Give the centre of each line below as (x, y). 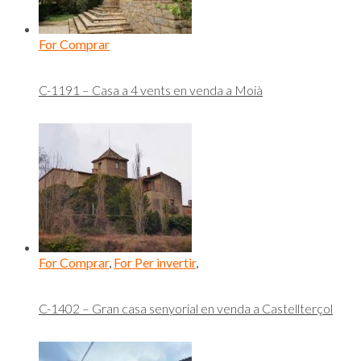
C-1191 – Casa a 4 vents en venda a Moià (151, 89)
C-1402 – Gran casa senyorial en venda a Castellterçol (186, 308)
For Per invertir (155, 263)
